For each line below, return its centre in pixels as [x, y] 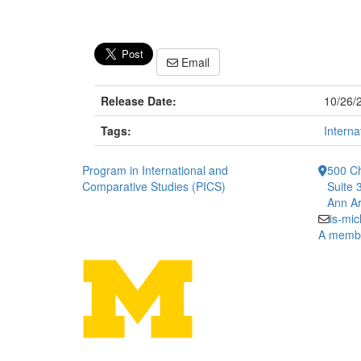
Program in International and [155, 170]
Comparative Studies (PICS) [154, 187]
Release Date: [139, 101]
